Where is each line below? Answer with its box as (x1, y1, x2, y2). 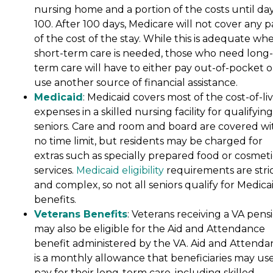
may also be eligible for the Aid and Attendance (34, 223, 265, 235)
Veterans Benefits (34, 208, 127, 221)
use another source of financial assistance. (34, 77, 238, 89)
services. (34, 165, 76, 177)
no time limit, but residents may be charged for (34, 135, 263, 147)
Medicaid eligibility (76, 165, 164, 177)
